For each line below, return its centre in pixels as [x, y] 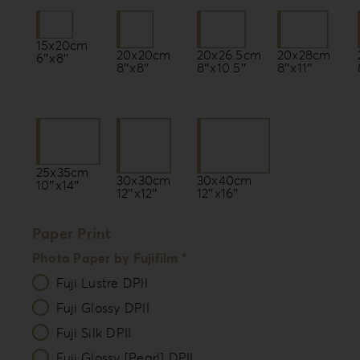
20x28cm [304, 54]
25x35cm [62, 172]
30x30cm [143, 180]
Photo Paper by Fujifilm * [109, 258]
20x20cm [143, 54]
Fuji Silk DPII [94, 333]
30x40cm [224, 180]
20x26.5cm [229, 54]
